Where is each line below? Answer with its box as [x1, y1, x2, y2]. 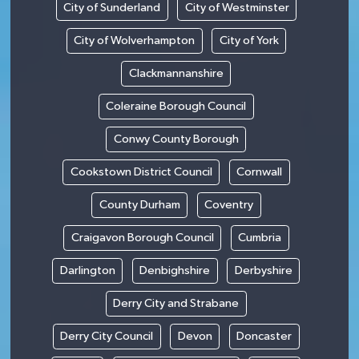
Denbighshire [139, 264, 211, 276]
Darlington [59, 264, 115, 276]
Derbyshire [234, 264, 292, 276]
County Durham [99, 198, 180, 211]
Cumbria [238, 231, 281, 244]
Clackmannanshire [128, 67, 224, 79]
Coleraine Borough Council [106, 99, 247, 112]
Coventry [204, 198, 253, 211]
